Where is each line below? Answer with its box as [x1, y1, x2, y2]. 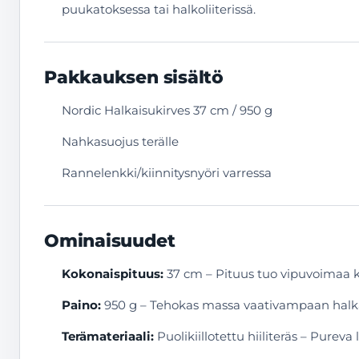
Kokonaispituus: [62, 266, 163, 281]
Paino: [62, 297, 101, 313]
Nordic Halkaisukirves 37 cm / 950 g [62, 103, 272, 118]
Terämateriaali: [62, 329, 154, 344]
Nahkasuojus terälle [62, 134, 179, 149]
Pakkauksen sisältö [44, 67, 224, 88]
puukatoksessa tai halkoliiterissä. [62, 2, 256, 17]
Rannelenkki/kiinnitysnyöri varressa [62, 165, 272, 180]
